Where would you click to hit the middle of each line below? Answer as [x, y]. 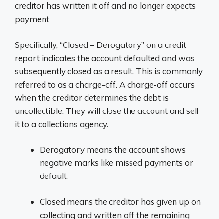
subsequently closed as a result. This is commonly [109, 71]
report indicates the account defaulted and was [105, 58]
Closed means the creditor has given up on [120, 201]
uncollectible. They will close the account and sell [107, 110]
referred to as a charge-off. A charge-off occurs [105, 84]
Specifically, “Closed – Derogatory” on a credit [100, 44]
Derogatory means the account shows [113, 149]
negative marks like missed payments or [116, 163]
